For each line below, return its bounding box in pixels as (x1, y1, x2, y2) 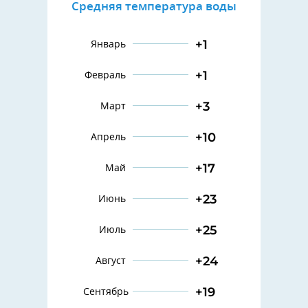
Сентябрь (82, 287, 129, 297)
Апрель (90, 132, 126, 142)
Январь (90, 39, 126, 49)
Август (95, 256, 126, 266)
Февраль (84, 70, 126, 80)
